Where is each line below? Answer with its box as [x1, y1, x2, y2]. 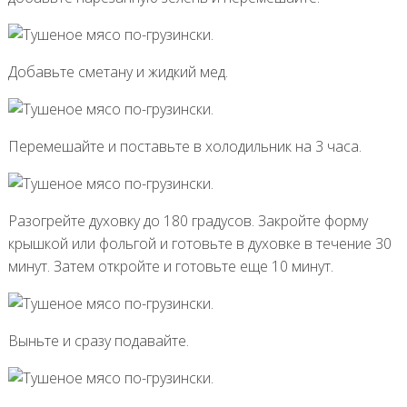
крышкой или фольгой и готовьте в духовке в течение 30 [7, 233, 392, 253]
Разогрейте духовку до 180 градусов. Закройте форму [7, 210, 368, 231]
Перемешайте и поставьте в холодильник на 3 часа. [7, 135, 362, 156]
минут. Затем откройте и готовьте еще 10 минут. [7, 255, 333, 276]
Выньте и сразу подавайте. [7, 330, 189, 351]
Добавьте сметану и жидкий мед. [7, 61, 228, 82]
